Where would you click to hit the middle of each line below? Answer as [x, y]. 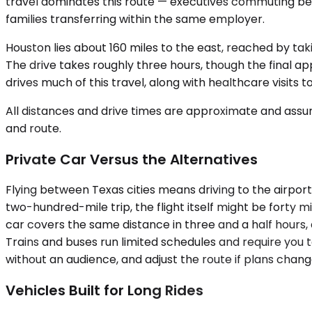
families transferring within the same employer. [135, 19]
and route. [33, 128]
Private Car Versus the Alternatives [132, 159]
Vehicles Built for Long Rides [104, 290]
